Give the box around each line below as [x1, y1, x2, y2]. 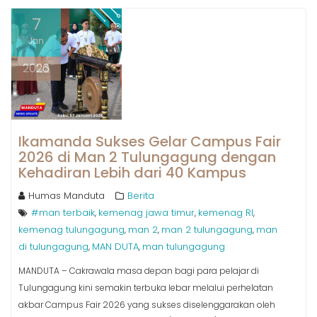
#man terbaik [31, 205, 95, 219]
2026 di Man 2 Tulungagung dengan [18, 146, 276, 167]
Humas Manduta [28, 188, 105, 202]
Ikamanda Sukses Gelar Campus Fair [18, 131, 281, 151]
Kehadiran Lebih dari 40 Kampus [18, 162, 246, 183]
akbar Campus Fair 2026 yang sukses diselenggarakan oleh [18, 298, 275, 311]
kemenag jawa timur [98, 205, 195, 219]
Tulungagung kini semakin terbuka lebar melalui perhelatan [18, 281, 273, 294]
